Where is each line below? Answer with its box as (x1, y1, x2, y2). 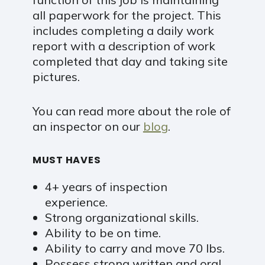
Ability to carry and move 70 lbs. (44, 240, 225, 256)
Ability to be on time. (44, 225, 161, 240)
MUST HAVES (32, 153, 101, 167)
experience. (44, 194, 108, 209)
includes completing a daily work (32, 23, 214, 38)
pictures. (32, 69, 80, 85)
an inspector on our (32, 119, 143, 134)
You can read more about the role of (32, 104, 231, 119)
